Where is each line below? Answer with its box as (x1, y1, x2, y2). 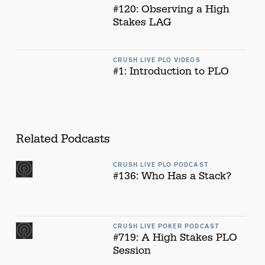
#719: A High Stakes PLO (112, 231, 237, 244)
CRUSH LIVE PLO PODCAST (112, 161, 209, 168)
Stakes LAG (112, 15, 172, 30)
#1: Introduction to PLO (112, 64, 229, 78)
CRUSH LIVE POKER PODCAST (112, 224, 220, 230)
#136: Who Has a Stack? (112, 169, 231, 183)
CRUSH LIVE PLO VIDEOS (112, 57, 201, 63)
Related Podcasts (15, 131, 110, 147)
